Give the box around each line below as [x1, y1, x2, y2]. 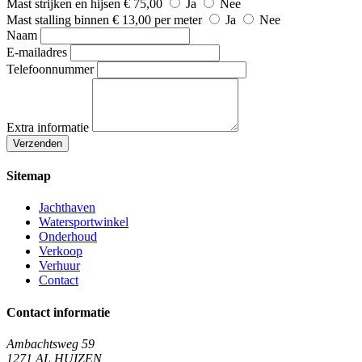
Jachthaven [39, 200, 95, 215]
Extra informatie [6, 120, 89, 134]
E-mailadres [6, 44, 67, 59]
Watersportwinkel [39, 215, 128, 229]
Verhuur [39, 259, 80, 273]
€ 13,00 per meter [112, 12, 202, 27]
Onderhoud [39, 229, 97, 244]
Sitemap [6, 169, 51, 183]
